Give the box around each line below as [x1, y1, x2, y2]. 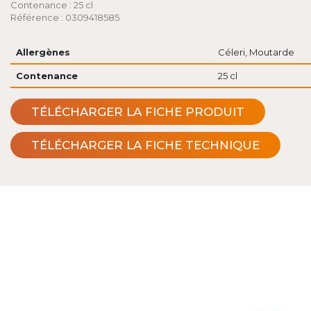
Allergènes [15, 47, 70, 58]
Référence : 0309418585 [10, 12, 119, 24]
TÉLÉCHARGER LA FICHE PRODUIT [31, 105, 244, 119]
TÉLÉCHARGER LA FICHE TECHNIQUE [31, 138, 260, 153]
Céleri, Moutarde [217, 47, 294, 58]
